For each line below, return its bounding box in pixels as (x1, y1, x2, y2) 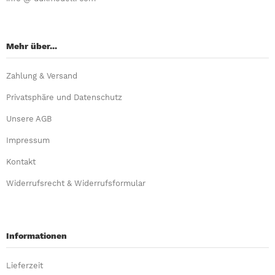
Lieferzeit (6, 261, 43, 271)
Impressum (6, 136, 50, 145)
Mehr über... (6, 41, 57, 52)
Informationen (6, 231, 67, 241)
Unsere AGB (6, 114, 52, 124)
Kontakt (6, 157, 36, 167)
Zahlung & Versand (6, 71, 77, 81)
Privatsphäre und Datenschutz (6, 93, 122, 103)
